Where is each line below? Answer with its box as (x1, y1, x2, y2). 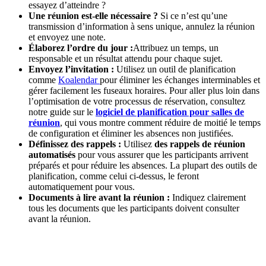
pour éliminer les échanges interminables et (100, 75, 260, 85)
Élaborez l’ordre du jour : (28, 43, 133, 53)
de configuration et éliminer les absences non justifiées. (28, 128, 233, 139)
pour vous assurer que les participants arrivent (75, 150, 248, 160)
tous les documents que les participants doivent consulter (28, 203, 239, 214)
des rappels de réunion (154, 139, 245, 150)
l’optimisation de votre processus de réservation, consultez (28, 96, 245, 107)
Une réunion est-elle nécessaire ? (28, 11, 160, 21)
